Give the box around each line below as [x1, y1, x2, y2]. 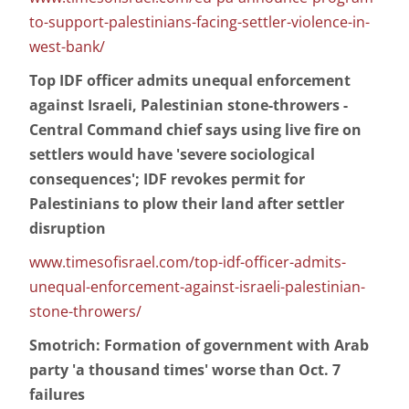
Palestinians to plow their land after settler [29, 194, 344, 215]
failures [29, 384, 85, 405]
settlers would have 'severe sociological [29, 144, 315, 165]
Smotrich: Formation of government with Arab [29, 335, 369, 356]
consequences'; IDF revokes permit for [29, 169, 305, 190]
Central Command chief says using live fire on [29, 120, 362, 141]
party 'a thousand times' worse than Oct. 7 [29, 360, 341, 381]
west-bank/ [29, 37, 105, 58]
